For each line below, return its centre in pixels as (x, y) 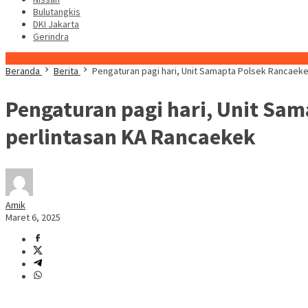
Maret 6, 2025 (33, 218)
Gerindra (51, 36)
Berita (66, 71)
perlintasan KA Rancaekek (131, 136)
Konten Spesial (36, 58)
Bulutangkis (57, 12)
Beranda (23, 71)
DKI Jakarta (56, 24)
